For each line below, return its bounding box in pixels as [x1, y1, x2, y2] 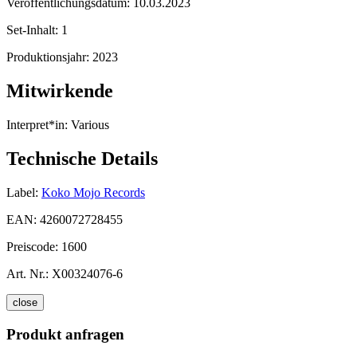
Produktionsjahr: [6, 50, 92, 65]
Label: [6, 185, 38, 199]
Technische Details [6, 148, 158, 170]
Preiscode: [6, 239, 61, 253]
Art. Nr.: [6, 266, 49, 280]
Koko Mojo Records [41, 185, 145, 199]
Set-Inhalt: [6, 23, 61, 37]
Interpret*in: [6, 118, 68, 132]
